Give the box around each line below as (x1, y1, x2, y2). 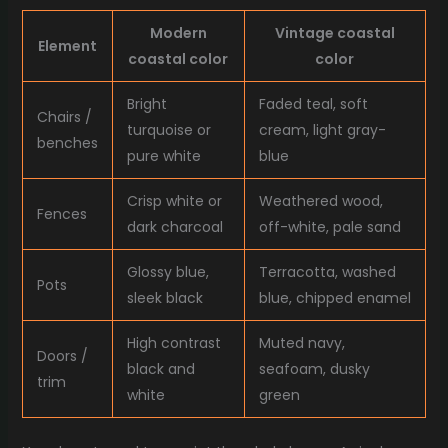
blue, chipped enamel (258, 288, 411, 309)
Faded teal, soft (258, 94, 368, 115)
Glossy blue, (126, 262, 209, 283)
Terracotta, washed (258, 262, 396, 283)
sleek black (126, 288, 203, 309)
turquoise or (126, 120, 211, 141)
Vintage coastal (274, 23, 395, 44)
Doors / (36, 346, 88, 367)
